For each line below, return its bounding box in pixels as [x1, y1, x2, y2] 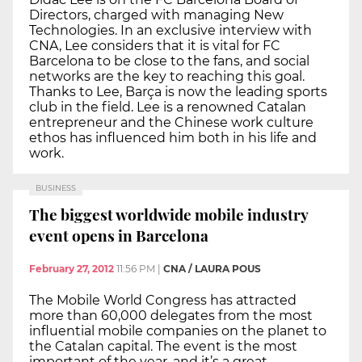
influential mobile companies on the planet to [29, 323, 326, 339]
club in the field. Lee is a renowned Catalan [29, 99, 306, 116]
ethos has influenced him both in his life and [29, 130, 317, 146]
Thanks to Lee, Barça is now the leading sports [29, 84, 327, 100]
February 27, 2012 [29, 263, 114, 276]
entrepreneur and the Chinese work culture [29, 115, 314, 131]
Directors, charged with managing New [29, 7, 284, 23]
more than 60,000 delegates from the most [29, 308, 313, 324]
